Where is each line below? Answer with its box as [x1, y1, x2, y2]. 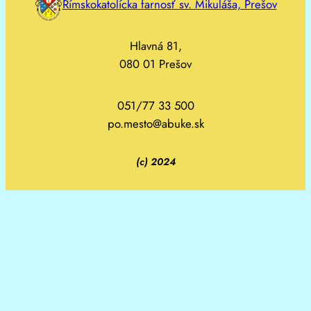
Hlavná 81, [129, 37, 182, 55]
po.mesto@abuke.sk [107, 115, 204, 132]
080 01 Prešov [119, 56, 192, 73]
